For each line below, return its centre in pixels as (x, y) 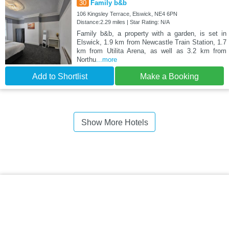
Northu (86, 59)
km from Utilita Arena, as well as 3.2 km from (151, 51)
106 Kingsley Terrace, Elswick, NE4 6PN (127, 14)
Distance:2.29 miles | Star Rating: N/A (123, 22)
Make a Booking (169, 76)
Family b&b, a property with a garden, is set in (151, 33)
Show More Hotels (114, 122)
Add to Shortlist (60, 76)
